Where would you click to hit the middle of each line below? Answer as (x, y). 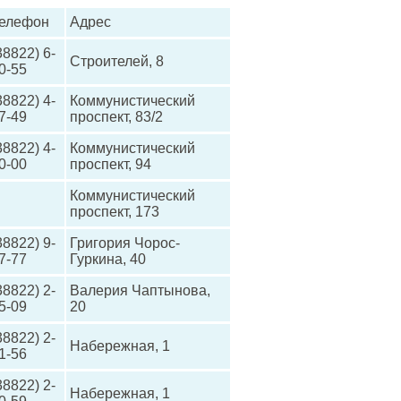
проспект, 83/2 (116, 117)
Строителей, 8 (117, 61)
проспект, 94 (111, 164)
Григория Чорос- (125, 243)
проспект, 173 (115, 212)
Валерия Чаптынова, (140, 290)
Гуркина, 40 (108, 259)
